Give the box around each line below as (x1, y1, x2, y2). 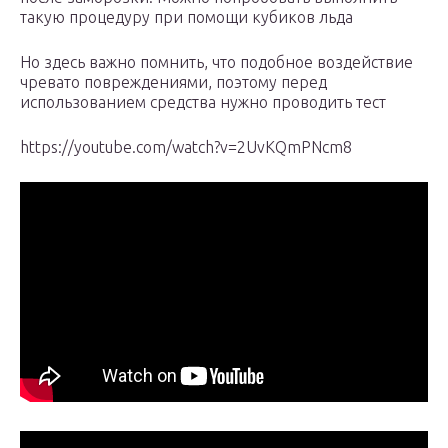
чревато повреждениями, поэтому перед (20, 73, 327, 92)
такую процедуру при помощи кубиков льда (20, 8, 353, 27)
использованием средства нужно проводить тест (20, 93, 386, 112)
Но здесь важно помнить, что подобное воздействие (20, 53, 413, 72)
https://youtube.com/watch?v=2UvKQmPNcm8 (20, 138, 352, 157)
